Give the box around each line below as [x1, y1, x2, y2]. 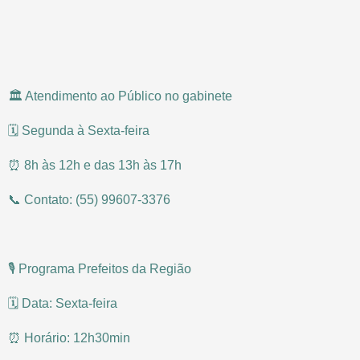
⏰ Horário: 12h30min [8, 330, 130, 345]
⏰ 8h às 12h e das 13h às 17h [8, 157, 182, 172]
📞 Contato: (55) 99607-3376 [8, 192, 170, 207]
